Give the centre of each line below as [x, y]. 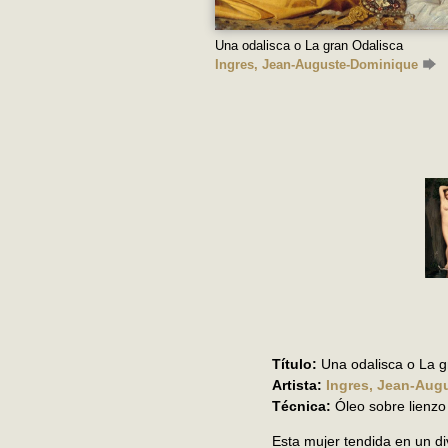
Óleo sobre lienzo [388, 406]
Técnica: [301, 406]
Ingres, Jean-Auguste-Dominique [316, 65]
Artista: [297, 385]
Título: [294, 364]
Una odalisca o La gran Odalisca [309, 46]
